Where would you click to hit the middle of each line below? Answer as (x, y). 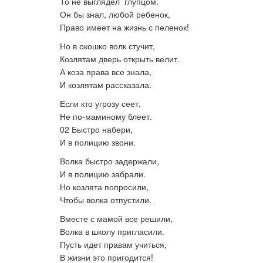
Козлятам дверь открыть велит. (120, 59)
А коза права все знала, (106, 72)
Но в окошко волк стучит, (107, 46)
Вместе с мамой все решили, (116, 218)
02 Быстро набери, (96, 129)
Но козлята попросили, (104, 187)
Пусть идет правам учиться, (113, 244)
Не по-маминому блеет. (106, 116)
